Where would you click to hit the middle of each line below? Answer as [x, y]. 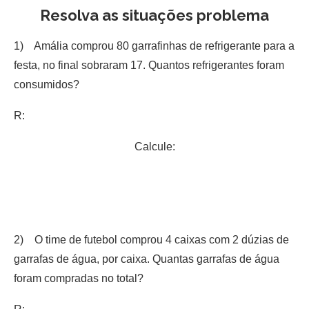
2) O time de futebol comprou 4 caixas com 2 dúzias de [151, 239]
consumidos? [47, 84]
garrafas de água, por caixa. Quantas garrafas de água [147, 259]
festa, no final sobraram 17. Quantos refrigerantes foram [149, 65]
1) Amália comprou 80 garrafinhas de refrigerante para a [154, 46]
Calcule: [154, 146]
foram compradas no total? [79, 278]
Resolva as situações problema [154, 15]
